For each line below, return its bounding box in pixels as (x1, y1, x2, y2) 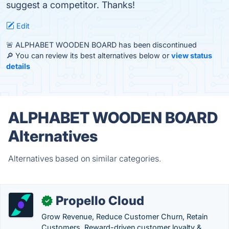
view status (171, 51, 212, 60)
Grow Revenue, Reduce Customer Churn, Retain (41, 212, 208, 221)
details (6, 62, 30, 71)
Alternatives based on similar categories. (8, 153, 161, 164)
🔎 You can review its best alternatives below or (6, 51, 171, 60)
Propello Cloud (56, 193, 144, 208)
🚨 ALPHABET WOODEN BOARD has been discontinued (6, 40, 197, 49)
